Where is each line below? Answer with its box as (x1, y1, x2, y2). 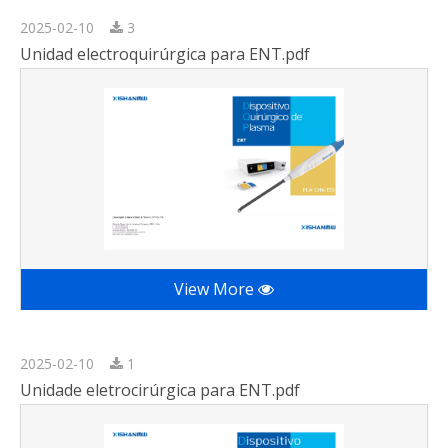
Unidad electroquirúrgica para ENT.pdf (20, 43, 310, 65)
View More (174, 278, 258, 300)
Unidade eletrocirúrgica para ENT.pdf (20, 379, 300, 401)
